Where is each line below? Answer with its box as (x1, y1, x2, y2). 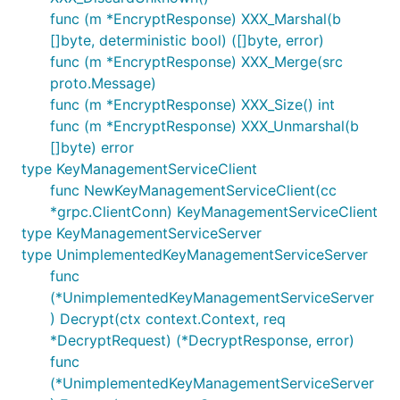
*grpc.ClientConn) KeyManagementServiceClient (50, 203, 378, 221)
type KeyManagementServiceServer (21, 224, 262, 242)
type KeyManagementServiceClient (21, 160, 257, 178)
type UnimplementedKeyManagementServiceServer (21, 246, 368, 263)
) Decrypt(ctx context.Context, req (50, 310, 286, 328)
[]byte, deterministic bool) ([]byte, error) (50, 31, 324, 49)
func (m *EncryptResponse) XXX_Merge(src (50, 53, 343, 71)
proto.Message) (50, 74, 156, 92)
